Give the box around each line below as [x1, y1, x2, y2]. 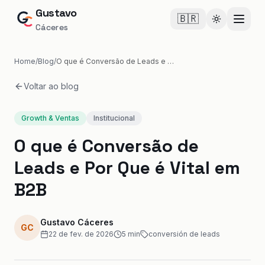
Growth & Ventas [21, 114, 79, 122]
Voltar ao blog [24, 81, 79, 91]
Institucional [93, 114, 135, 122]
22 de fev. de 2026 [49, 230, 114, 238]
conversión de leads [148, 230, 220, 238]
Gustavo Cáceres [40, 217, 114, 227]
